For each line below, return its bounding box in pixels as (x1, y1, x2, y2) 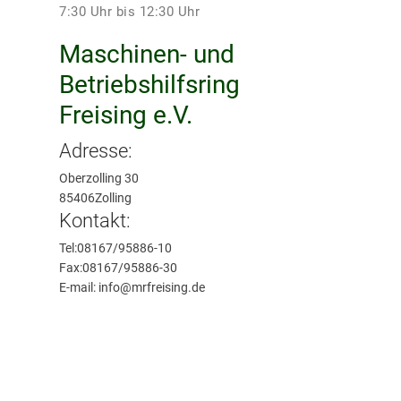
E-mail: (59, 280, 98, 294)
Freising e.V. (59, 100, 192, 130)
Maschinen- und (59, 39, 235, 69)
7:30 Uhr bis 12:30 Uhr (59, 4, 200, 20)
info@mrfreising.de (98, 280, 205, 294)
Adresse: (59, 140, 132, 162)
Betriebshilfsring (59, 70, 240, 99)
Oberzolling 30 (59, 171, 139, 185)
